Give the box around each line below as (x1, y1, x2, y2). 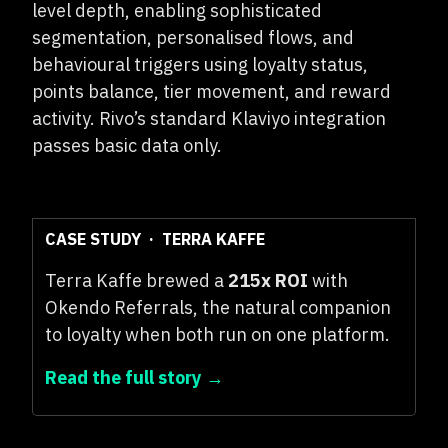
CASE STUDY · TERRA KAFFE (45, 229, 265, 249)
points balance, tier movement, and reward (32, 80, 391, 103)
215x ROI (228, 269, 308, 292)
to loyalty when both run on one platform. (45, 323, 390, 346)
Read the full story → (45, 366, 224, 389)
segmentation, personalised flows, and (32, 26, 354, 49)
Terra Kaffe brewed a (45, 269, 228, 292)
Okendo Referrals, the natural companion (45, 296, 391, 319)
